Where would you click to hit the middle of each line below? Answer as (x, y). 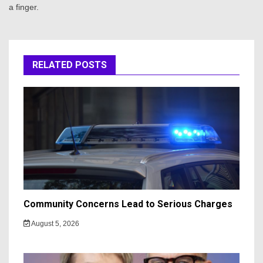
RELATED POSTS (70, 65)
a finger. (24, 7)
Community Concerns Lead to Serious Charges (128, 204)
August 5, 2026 (54, 223)
